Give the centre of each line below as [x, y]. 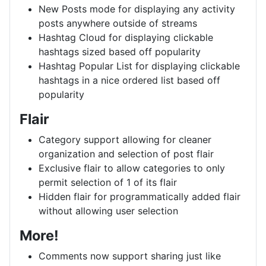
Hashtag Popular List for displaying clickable [139, 66]
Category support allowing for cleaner [125, 139]
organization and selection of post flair [126, 153]
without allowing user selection [108, 210]
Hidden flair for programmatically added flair [140, 196]
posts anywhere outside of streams [118, 23]
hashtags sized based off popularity [120, 51]
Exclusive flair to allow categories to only [132, 168]
